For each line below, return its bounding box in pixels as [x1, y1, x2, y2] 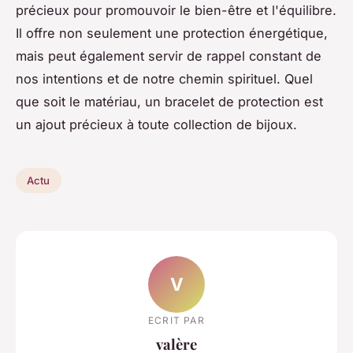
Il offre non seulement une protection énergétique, [16, 25, 328, 42]
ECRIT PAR [148, 314, 205, 326]
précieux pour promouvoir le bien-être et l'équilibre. [16, 2, 336, 19]
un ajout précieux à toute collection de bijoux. [16, 117, 297, 133]
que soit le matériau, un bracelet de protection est [16, 94, 323, 110]
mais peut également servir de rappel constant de [16, 48, 321, 65]
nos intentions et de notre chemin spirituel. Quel [16, 71, 313, 87]
